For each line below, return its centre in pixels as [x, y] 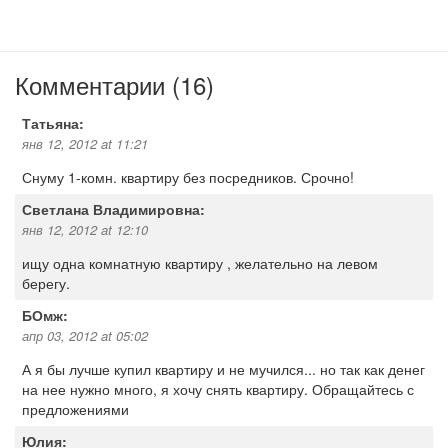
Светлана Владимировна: [113, 209]
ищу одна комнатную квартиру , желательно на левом [200, 263]
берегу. [46, 283]
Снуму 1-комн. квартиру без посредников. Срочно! [188, 177]
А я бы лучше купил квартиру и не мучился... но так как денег [223, 369]
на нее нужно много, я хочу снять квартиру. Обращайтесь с [218, 389]
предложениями [75, 409]
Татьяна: [53, 123]
